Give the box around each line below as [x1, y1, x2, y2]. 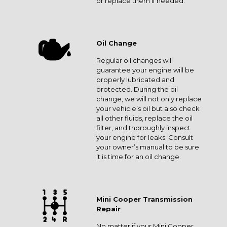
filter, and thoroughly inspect [96, 124, 191, 132]
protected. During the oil [96, 85, 178, 93]
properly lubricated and [96, 75, 174, 84]
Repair [96, 205, 121, 213]
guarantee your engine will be [96, 66, 194, 74]
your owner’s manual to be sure [96, 143, 199, 151]
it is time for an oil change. [96, 153, 181, 161]
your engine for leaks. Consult [96, 133, 193, 141]
